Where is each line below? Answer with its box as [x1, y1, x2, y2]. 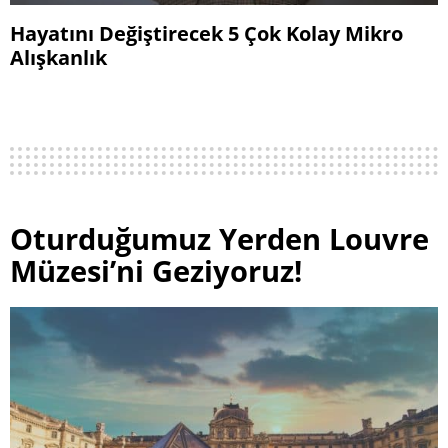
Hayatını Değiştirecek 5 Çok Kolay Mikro [10, 18, 403, 47]
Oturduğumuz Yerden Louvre [10, 218, 429, 258]
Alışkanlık [10, 42, 107, 71]
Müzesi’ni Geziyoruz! [10, 250, 302, 290]
